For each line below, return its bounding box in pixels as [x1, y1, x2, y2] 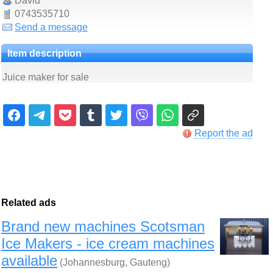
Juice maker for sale [2, 72, 89, 82]
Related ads [1, 197, 56, 208]
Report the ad [194, 128, 253, 138]
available [1, 252, 57, 269]
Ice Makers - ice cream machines [1, 235, 214, 252]
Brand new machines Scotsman [1, 218, 205, 235]
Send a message [15, 22, 88, 32]
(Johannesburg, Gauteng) [57, 257, 170, 268]
